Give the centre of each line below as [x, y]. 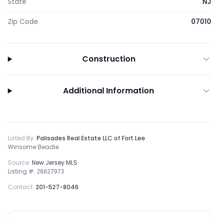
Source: [20, 163]
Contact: [22, 187]
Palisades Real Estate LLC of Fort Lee [91, 138]
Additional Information [109, 91]
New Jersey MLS [55, 163]
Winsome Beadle [33, 147]
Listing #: [22, 171]
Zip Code [23, 22]
